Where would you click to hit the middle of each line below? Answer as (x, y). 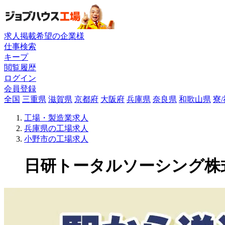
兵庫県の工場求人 (56, 128)
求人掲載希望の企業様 (44, 36)
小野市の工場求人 (56, 139)
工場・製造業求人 (56, 118)
